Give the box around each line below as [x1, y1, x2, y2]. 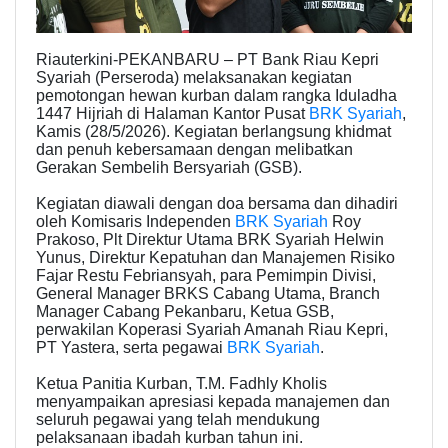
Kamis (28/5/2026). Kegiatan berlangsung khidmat [36, 123, 391, 141]
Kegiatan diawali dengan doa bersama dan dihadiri [36, 195, 398, 213]
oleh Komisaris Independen [36, 213, 235, 231]
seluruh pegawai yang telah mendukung [36, 411, 320, 429]
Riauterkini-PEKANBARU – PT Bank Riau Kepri [36, 51, 379, 69]
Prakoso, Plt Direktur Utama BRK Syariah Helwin [36, 231, 384, 249]
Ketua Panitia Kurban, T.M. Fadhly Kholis [36, 375, 327, 393]
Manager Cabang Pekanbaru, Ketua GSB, [36, 303, 334, 321]
